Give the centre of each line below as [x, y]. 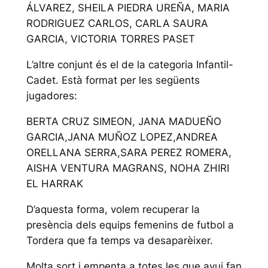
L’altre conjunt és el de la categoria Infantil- [130, 65]
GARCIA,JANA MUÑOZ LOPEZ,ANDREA [122, 137]
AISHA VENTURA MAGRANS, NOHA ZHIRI [127, 168]
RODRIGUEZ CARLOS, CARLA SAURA [117, 24]
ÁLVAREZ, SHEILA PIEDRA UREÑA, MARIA [128, 8]
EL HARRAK [54, 184]
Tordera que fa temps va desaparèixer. [119, 240]
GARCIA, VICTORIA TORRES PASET [110, 39]
